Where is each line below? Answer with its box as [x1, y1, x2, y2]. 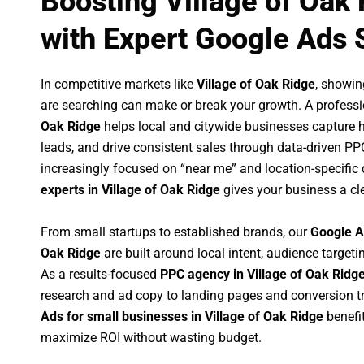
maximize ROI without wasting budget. [41, 329, 262, 345]
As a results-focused [41, 266, 160, 282]
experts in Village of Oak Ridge [41, 182, 220, 198]
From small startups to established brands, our [41, 223, 310, 240]
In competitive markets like [41, 76, 197, 93]
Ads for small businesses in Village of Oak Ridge [41, 308, 323, 324]
